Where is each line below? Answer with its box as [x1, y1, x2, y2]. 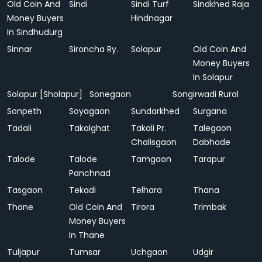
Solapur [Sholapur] [7, 88, 82, 100]
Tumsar [69, 246, 101, 258]
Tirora [131, 201, 154, 213]
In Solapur [193, 71, 233, 83]
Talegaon [193, 122, 232, 134]
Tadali [7, 122, 32, 134]
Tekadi [69, 184, 96, 196]
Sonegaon [89, 88, 134, 100]
